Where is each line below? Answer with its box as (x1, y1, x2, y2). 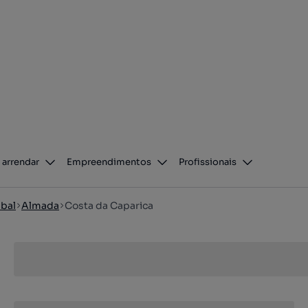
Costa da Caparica (65, 199, 153, 212)
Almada (21, 199, 59, 212)
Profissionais (179, 156, 237, 168)
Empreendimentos (67, 156, 152, 168)
